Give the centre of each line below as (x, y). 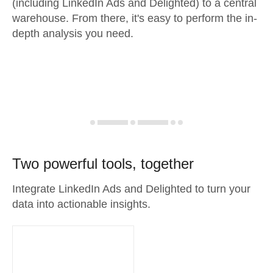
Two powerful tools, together (103, 164)
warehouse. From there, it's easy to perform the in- (135, 18)
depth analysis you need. (73, 34)
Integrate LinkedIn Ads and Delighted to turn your (131, 189)
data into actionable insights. (81, 204)
